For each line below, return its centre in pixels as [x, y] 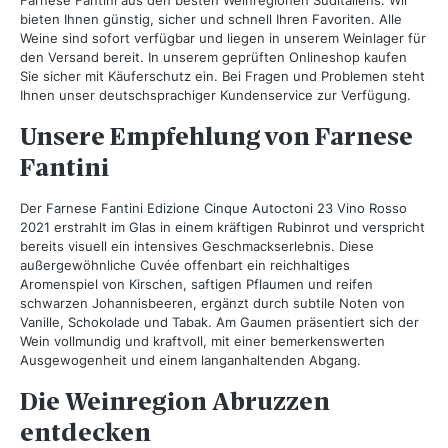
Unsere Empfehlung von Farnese [216, 137]
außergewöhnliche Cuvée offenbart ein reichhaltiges [185, 265]
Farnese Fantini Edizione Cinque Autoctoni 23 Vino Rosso [226, 208]
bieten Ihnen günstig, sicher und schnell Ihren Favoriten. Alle [211, 19]
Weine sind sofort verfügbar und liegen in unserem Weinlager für [223, 38]
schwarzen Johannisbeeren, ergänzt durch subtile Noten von [212, 303]
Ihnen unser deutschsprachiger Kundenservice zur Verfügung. [215, 95]
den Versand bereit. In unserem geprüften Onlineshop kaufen [213, 57]
